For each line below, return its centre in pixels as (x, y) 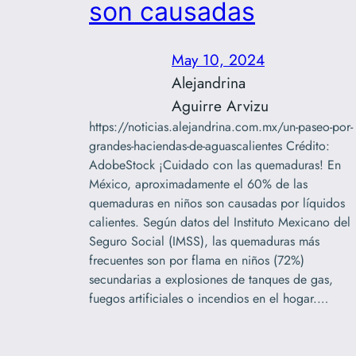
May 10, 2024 (218, 59)
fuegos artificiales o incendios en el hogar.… (209, 298)
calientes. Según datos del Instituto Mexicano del (220, 222)
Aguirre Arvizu (220, 105)
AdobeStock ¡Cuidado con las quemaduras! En (215, 164)
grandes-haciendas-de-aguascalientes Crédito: (209, 145)
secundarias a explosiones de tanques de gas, (211, 279)
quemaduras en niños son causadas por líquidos (217, 203)
